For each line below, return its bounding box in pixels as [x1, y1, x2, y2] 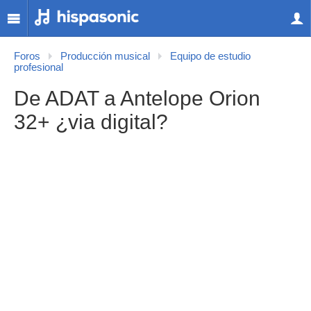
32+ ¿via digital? [14, 110, 168, 133]
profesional [14, 62, 63, 73]
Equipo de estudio [170, 51, 251, 62]
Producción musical [60, 51, 150, 62]
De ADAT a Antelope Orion [14, 87, 260, 110]
